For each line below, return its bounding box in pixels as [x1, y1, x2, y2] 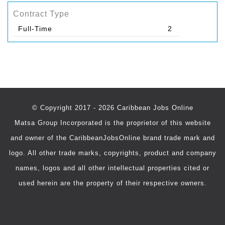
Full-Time [18, 25, 52, 33]
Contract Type [13, 10, 69, 18]
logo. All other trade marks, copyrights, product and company [9, 149, 216, 157]
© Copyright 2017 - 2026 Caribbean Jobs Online [32, 104, 193, 111]
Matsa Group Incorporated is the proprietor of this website [14, 119, 211, 127]
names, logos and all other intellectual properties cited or [16, 164, 209, 172]
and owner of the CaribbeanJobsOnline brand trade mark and [10, 134, 215, 142]
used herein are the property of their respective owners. [18, 179, 207, 187]
